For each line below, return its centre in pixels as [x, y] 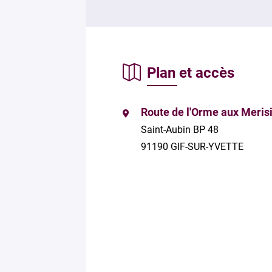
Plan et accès [191, 73]
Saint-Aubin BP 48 [180, 129]
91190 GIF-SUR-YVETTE [192, 146]
